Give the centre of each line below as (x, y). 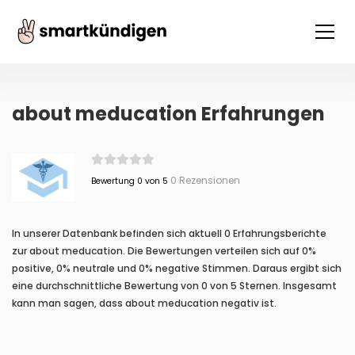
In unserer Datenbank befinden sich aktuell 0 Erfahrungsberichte (169, 233)
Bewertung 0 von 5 (129, 181)
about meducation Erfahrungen (168, 114)
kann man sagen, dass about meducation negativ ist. (144, 303)
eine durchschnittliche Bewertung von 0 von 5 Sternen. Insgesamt (174, 286)
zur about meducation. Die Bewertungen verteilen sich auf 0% (164, 251)
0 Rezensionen (204, 180)
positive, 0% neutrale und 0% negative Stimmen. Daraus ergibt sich (177, 268)
